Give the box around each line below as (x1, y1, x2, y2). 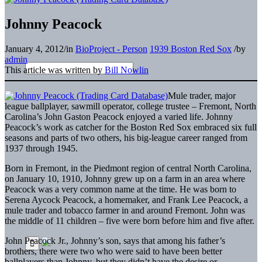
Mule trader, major (168, 90, 236, 101)
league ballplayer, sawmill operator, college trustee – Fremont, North (5, 101, 256, 111)
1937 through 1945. (5, 143, 78, 153)
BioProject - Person (75, 43, 147, 54)
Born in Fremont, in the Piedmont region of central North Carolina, (5, 163, 251, 173)
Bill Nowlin (105, 64, 149, 75)
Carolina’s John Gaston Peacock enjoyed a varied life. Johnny (5, 111, 233, 122)
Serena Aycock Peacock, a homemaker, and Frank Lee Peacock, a (5, 194, 248, 205)
